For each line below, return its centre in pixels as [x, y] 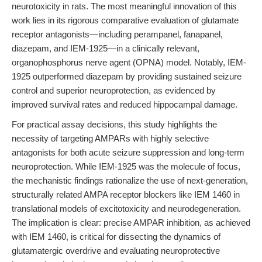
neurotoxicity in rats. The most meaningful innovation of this [124, 6]
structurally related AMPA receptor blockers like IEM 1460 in [126, 194]
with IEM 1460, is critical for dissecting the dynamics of [116, 237]
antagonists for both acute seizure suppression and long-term [128, 152]
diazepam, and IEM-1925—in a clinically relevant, [106, 48]
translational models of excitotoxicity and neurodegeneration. [126, 208]
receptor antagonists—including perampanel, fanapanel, [117, 34]
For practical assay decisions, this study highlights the [114, 124]
